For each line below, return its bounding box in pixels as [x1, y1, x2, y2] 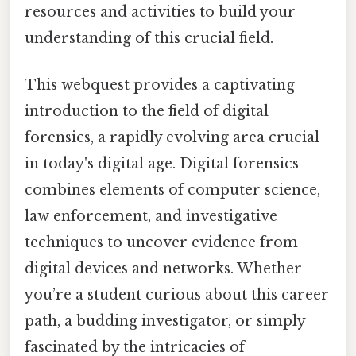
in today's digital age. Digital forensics [25, 155, 299, 173]
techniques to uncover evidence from [25, 234, 298, 252]
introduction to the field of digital [25, 103, 269, 121]
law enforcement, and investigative [25, 207, 277, 226]
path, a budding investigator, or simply [25, 312, 305, 331]
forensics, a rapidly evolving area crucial [25, 129, 319, 147]
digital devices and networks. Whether [25, 260, 302, 278]
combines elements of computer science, [25, 181, 320, 199]
